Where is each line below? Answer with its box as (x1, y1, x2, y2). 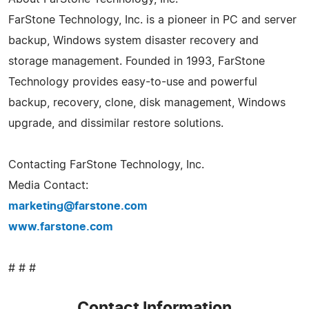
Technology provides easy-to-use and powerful (8, 76, 257, 88)
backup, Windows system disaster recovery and (8, 34, 259, 46)
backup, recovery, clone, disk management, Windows (8, 97, 286, 108)
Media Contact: (8, 179, 88, 191)
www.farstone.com (8, 221, 113, 232)
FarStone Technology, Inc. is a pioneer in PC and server (8, 14, 297, 26)
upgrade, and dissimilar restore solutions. (8, 117, 223, 129)
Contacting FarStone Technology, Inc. (8, 159, 204, 170)
